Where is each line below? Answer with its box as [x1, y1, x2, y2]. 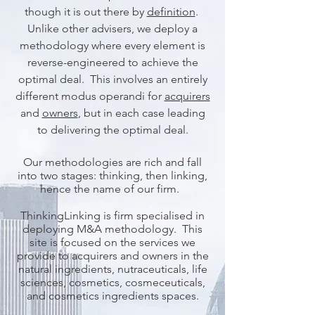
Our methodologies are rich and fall [23, 155, 202, 169]
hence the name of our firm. [40, 182, 185, 195]
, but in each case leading [77, 106, 205, 120]
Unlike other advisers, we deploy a [27, 22, 198, 35]
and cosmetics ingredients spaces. [26, 289, 199, 302]
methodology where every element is [20, 39, 205, 52]
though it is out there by [24, 5, 147, 18]
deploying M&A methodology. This [22, 222, 202, 236]
